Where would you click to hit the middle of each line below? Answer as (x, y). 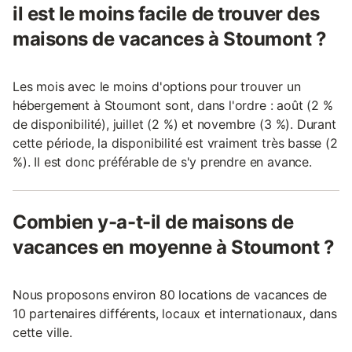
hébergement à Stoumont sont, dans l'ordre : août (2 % (173, 106)
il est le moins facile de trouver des (166, 14)
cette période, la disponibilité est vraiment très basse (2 (175, 143)
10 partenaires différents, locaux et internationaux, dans (175, 314)
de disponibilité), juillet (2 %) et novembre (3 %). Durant (174, 125)
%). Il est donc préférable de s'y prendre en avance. (162, 162)
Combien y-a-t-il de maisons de (153, 222)
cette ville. (42, 333)
